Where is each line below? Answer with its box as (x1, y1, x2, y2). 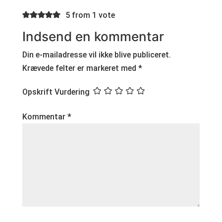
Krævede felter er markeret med (22, 63, 138, 73)
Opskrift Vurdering (22, 87, 90, 97)
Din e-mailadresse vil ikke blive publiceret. (22, 50, 171, 59)
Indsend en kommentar (22, 28, 164, 44)
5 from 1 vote (65, 10, 115, 20)
